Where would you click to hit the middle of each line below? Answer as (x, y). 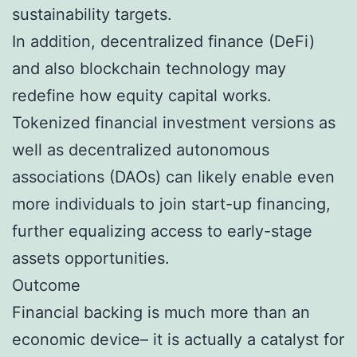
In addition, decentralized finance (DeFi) (163, 41)
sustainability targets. (92, 14)
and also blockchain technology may (149, 68)
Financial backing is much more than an (161, 312)
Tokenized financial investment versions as (174, 122)
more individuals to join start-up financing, (171, 204)
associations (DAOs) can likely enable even (173, 177)
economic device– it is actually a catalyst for (178, 339)
